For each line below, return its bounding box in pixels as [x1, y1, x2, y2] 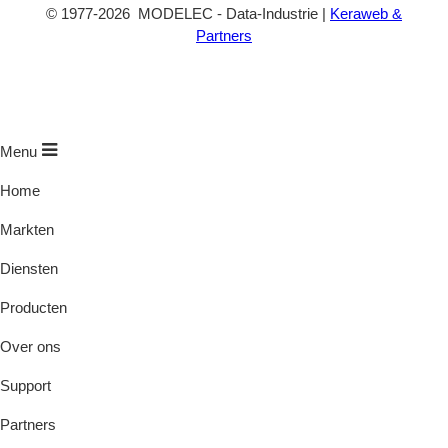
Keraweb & [330, 4, 402, 22]
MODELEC [138, 4, 213, 22]
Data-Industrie [226, 4, 318, 22]
